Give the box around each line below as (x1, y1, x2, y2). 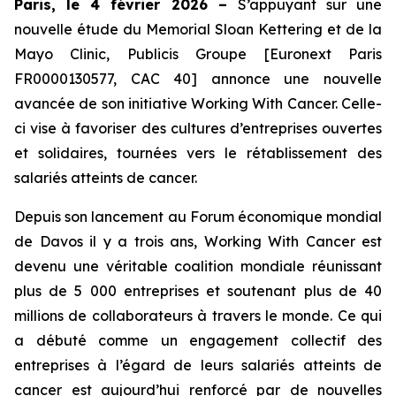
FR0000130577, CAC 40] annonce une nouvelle (14, 70, 382, 88)
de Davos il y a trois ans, (14, 232, 204, 250)
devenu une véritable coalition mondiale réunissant (14, 257, 382, 275)
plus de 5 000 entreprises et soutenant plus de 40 (14, 282, 382, 300)
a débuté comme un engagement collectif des (14, 331, 382, 349)
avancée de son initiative (14, 95, 192, 112)
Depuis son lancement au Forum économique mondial (14, 208, 382, 225)
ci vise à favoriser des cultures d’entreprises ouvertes (14, 119, 382, 137)
